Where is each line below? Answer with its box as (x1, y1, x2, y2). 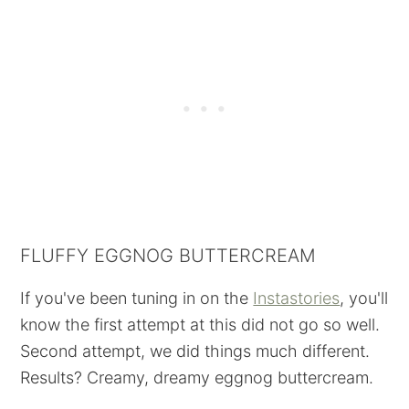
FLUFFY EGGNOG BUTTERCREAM (20, 245, 317, 267)
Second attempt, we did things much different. (20, 341, 371, 361)
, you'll (340, 288, 389, 308)
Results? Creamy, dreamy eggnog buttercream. (20, 368, 374, 387)
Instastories (253, 288, 341, 308)
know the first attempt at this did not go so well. (20, 315, 381, 334)
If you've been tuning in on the (20, 288, 254, 308)
